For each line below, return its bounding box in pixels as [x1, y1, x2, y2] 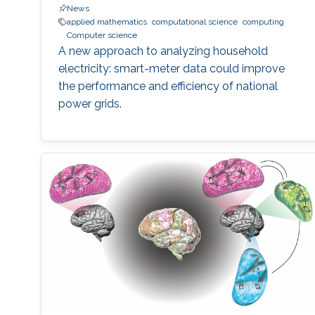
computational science [151, 17, 238, 27]
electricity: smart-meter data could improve [58, 62, 285, 76]
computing [242, 17, 284, 27]
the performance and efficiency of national [58, 79, 278, 94]
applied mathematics [66, 17, 147, 27]
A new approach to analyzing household [58, 44, 268, 58]
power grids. [58, 97, 122, 111]
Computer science [66, 30, 137, 41]
